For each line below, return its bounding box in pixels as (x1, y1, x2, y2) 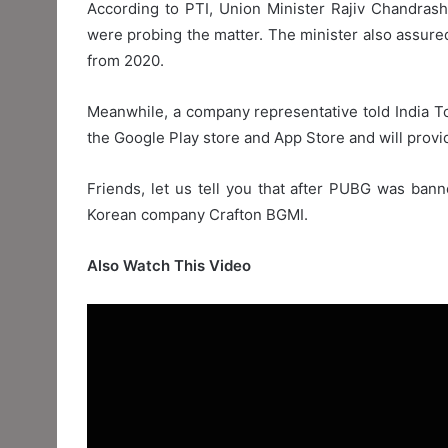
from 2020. (87, 50, 164, 70)
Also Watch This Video (87, 255, 251, 275)
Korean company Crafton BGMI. (87, 204, 308, 224)
